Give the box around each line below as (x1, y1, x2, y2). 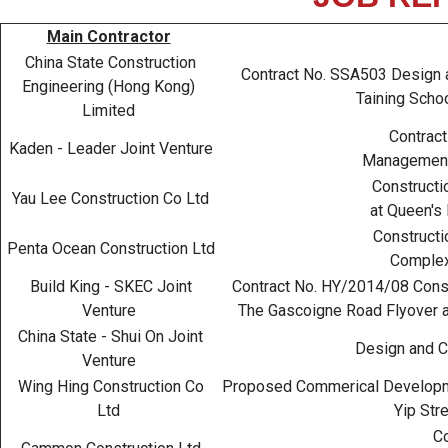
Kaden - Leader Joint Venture (4, 138, 213, 158)
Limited (82, 100, 135, 120)
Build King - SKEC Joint (25, 276, 192, 296)
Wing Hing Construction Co (13, 376, 204, 396)
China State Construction (21, 52, 196, 72)
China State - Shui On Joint (14, 326, 203, 346)
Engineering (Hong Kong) (22, 76, 195, 96)
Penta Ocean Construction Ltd (2, 238, 215, 258)
